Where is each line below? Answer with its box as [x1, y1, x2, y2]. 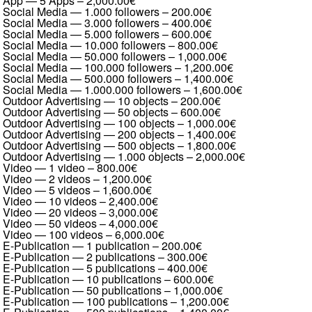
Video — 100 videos [3, 226, 103, 242]
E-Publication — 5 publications [3, 260, 155, 276]
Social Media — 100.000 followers [3, 59, 172, 75]
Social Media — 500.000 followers [3, 70, 172, 86]
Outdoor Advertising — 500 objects [3, 137, 175, 153]
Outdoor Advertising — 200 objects [3, 126, 175, 142]
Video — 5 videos [3, 182, 91, 198]
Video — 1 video [3, 159, 85, 175]
